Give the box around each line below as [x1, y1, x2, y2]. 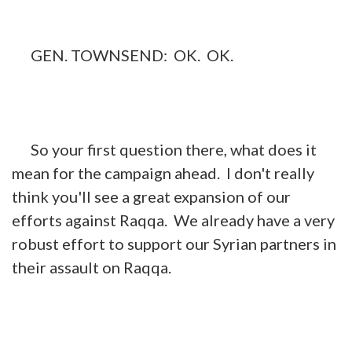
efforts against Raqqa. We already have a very [12, 210, 335, 229]
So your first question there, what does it [12, 139, 317, 159]
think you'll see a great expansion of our [12, 186, 291, 206]
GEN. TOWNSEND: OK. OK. [12, 45, 233, 64]
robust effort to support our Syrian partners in [12, 233, 336, 253]
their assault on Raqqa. [12, 257, 171, 277]
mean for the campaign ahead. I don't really [12, 163, 314, 182]
